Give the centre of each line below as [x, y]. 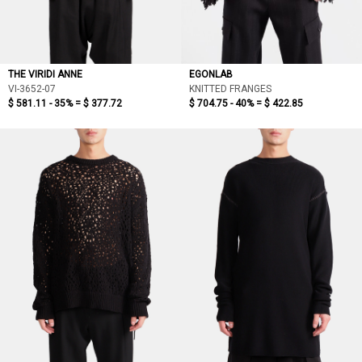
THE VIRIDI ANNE [45, 74]
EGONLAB [211, 74]
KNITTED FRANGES [230, 89]
